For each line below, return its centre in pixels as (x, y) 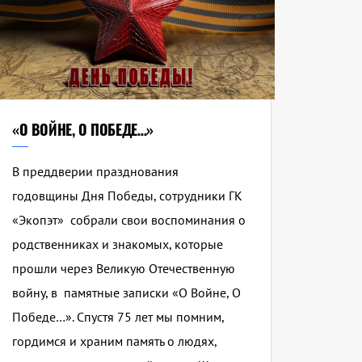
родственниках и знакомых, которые (117, 244)
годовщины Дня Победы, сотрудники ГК (127, 196)
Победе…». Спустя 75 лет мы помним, (118, 317)
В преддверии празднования (95, 172)
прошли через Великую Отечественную (123, 269)
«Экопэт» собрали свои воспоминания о (128, 220)
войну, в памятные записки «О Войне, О (126, 293)
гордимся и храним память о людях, (114, 341)
